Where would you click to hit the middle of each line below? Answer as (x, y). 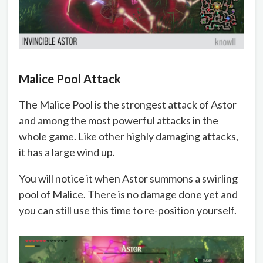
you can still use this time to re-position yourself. (128, 210)
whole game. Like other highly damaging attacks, (129, 136)
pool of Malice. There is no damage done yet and (128, 194)
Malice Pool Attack (70, 78)
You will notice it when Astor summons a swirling (128, 178)
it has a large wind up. (67, 152)
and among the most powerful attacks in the (119, 120)
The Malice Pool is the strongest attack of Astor (128, 104)
